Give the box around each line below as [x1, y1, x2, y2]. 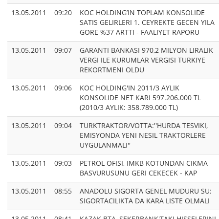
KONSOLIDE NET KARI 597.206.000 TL [80, 93, 201, 103]
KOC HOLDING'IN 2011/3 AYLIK [80, 83, 179, 93]
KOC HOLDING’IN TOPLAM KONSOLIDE [80, 8, 205, 18]
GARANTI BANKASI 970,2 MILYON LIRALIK [80, 45, 213, 55]
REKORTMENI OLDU [80, 65, 144, 75]
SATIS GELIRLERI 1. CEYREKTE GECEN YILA [80, 18, 215, 27]
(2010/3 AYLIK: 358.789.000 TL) [80, 103, 178, 112]
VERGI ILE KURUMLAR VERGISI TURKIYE [80, 55, 205, 65]
